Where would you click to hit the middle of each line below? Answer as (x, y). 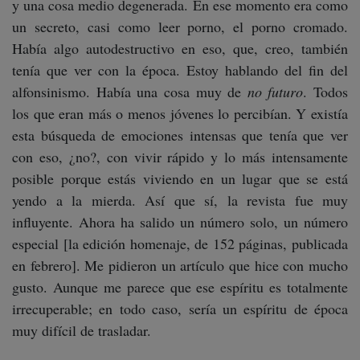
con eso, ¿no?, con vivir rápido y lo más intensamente (180, 156)
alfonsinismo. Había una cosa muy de (130, 91)
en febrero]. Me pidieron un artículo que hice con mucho (180, 265)
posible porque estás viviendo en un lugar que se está (180, 178)
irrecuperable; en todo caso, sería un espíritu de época (180, 308)
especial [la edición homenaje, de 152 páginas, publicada (180, 243)
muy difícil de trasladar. (86, 330)
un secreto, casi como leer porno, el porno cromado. (180, 26)
